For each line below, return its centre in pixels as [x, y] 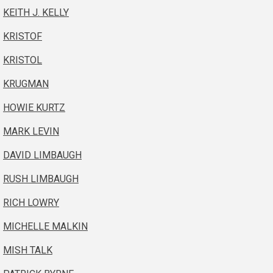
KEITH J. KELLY [36, 12]
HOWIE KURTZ [34, 107]
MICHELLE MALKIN [45, 226]
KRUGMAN [26, 83]
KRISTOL [23, 60]
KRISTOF [23, 36]
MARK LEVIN [31, 131]
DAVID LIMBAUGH [42, 155]
